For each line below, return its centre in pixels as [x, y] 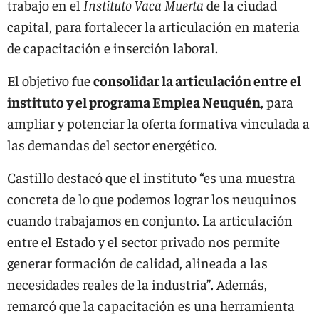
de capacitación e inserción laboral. [113, 47]
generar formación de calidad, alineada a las [137, 262]
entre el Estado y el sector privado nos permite [143, 241]
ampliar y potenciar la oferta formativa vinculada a [158, 123]
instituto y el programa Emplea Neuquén [134, 101]
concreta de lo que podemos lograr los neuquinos [152, 198]
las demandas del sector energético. [114, 144]
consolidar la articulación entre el [197, 80]
